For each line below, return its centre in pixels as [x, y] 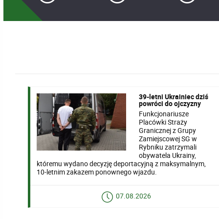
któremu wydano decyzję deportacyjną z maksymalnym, [121, 163]
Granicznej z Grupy [168, 130]
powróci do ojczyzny [170, 104]
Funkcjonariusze [164, 113]
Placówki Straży [163, 122]
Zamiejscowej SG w [168, 138]
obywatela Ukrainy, [168, 155]
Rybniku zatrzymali [168, 147]
